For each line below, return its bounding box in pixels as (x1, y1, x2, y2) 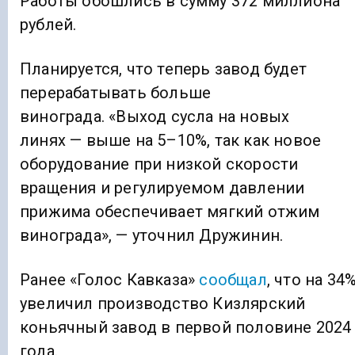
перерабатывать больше (20, 83, 212, 103)
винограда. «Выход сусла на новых (20, 107, 290, 127)
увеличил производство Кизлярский (20, 294, 306, 314)
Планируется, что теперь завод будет (20, 59, 307, 79)
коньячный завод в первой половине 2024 (20, 318, 352, 338)
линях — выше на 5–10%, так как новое (20, 131, 322, 151)
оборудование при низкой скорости (20, 155, 299, 174)
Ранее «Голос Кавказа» (20, 270, 200, 290)
